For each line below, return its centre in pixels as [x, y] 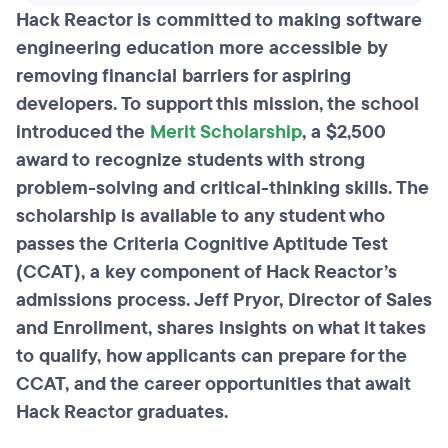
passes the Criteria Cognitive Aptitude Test [201, 244]
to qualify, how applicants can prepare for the [211, 356]
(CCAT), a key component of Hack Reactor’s [206, 272]
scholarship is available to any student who [200, 216]
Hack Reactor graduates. [122, 412]
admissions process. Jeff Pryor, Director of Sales [224, 300]
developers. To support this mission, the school [217, 104]
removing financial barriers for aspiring [183, 76]
